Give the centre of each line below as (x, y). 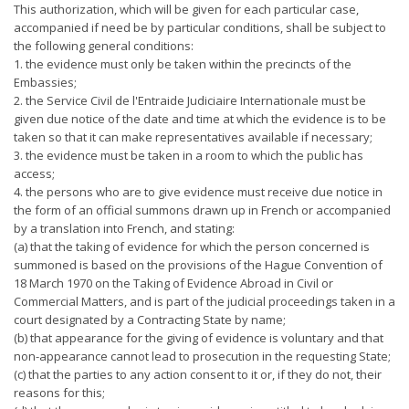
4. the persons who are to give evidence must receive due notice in (198, 192)
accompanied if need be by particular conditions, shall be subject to (200, 27)
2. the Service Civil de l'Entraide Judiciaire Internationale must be (190, 100)
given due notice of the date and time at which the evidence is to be (200, 119)
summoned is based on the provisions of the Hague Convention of (198, 265)
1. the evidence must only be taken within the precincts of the (183, 64)
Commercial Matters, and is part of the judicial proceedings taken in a (204, 301)
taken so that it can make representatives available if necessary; (193, 137)
